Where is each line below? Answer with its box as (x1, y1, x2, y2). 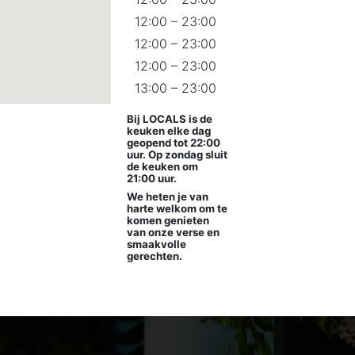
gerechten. (127, 250, 183, 262)
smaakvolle (127, 238, 187, 250)
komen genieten (127, 214, 210, 227)
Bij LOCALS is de (127, 113, 213, 125)
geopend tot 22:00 (127, 136, 221, 149)
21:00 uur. (127, 172, 177, 185)
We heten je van (127, 190, 209, 203)
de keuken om (127, 160, 199, 173)
